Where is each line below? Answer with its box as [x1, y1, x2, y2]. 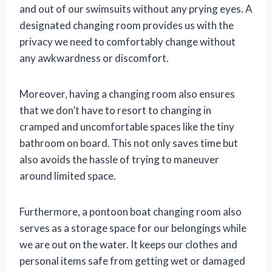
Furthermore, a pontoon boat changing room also [19, 205, 242, 219]
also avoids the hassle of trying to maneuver [19, 153, 219, 166]
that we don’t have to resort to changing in [19, 104, 211, 117]
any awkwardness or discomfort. [19, 52, 169, 65]
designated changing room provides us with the [19, 19, 234, 32]
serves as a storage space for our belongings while [19, 222, 246, 235]
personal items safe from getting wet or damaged [19, 254, 245, 268]
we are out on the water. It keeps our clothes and [19, 238, 237, 251]
